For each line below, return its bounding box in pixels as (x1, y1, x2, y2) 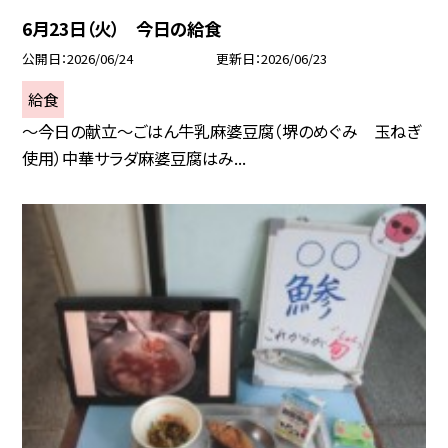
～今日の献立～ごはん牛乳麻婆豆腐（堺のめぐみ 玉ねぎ (22, 118, 421, 143)
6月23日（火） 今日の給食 (22, 15, 222, 41)
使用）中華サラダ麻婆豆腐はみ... (22, 145, 247, 170)
